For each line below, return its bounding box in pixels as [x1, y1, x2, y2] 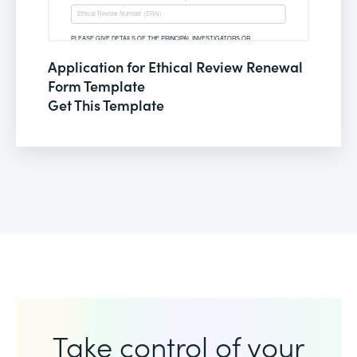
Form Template [48, 75, 145, 96]
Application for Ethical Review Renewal [48, 56, 303, 76]
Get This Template [48, 94, 164, 115]
